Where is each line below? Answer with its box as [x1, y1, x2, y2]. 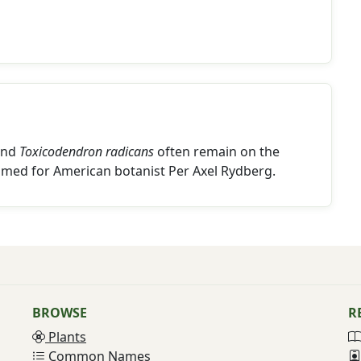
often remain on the [154, 143, 280, 160]
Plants [45, 328, 86, 346]
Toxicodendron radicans [19, 143, 154, 160]
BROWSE [32, 304, 87, 322]
